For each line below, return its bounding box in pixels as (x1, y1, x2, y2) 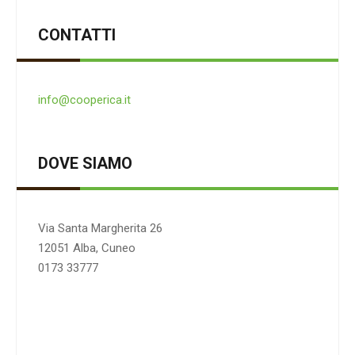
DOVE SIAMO (38, 154, 132, 174)
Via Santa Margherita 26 (38, 221, 162, 236)
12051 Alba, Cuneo (38, 241, 136, 256)
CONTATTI (38, 25, 116, 45)
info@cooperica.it (38, 93, 131, 108)
